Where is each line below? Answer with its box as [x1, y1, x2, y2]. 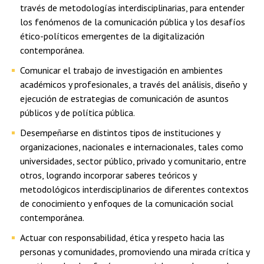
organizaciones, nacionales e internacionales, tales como [20, 141, 243, 153]
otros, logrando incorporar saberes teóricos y [20, 169, 196, 181]
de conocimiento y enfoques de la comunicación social [20, 197, 233, 209]
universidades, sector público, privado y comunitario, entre [20, 155, 246, 167]
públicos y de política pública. [20, 107, 135, 118]
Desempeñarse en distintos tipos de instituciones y [20, 127, 220, 138]
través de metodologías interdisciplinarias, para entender [20, 2, 245, 14]
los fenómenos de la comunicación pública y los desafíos [20, 16, 245, 28]
